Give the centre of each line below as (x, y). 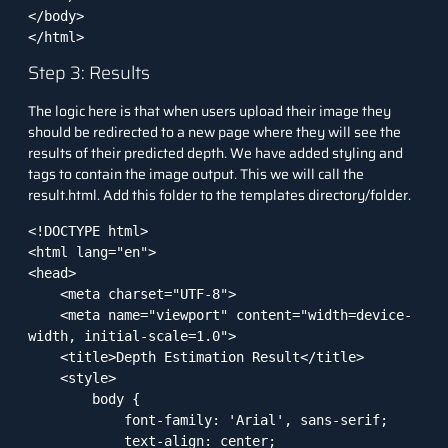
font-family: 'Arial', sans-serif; (76, 419)
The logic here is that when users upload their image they (209, 111)
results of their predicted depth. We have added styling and (215, 153)
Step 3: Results (89, 73)
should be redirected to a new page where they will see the (214, 132)
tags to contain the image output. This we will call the (196, 174)
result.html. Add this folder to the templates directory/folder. (219, 195)
